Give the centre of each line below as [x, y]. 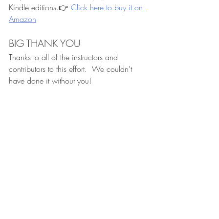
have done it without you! [50, 81]
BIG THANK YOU [44, 43]
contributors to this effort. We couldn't [72, 69]
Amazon [22, 19]
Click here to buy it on [108, 7]
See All [146, 182]
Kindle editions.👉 [40, 7]
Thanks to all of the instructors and [65, 57]
